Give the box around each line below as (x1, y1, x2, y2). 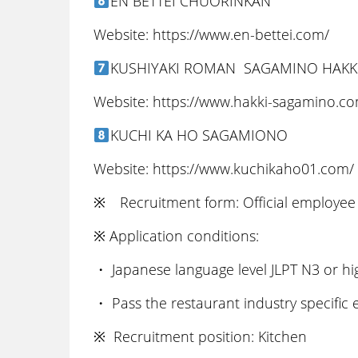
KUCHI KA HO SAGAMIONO (109, 125, 288, 145)
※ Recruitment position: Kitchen (93, 327, 307, 346)
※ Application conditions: (93, 226, 259, 245)
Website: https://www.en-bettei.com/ (93, 25, 329, 44)
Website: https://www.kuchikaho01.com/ (93, 159, 354, 178)
